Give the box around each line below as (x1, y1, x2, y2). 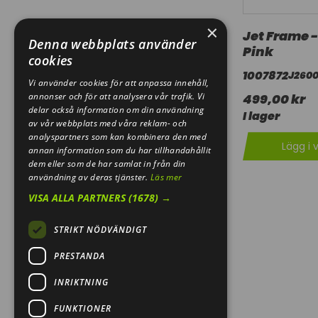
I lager (243, 108, 280, 125)
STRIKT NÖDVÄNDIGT (54, 223, 147, 236)
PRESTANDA (54, 249, 105, 262)
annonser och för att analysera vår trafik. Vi (28, 90, 205, 102)
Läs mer (150, 171, 182, 183)
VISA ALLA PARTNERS (28, 191, 128, 204)
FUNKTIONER (54, 302, 111, 314)
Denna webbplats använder (28, 35, 197, 53)
